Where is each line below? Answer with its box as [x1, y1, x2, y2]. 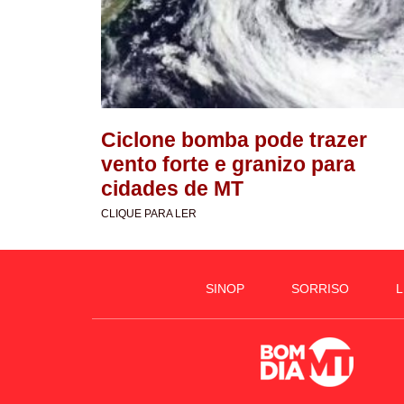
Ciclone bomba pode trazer [101, 128, 367, 152]
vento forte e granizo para [101, 152, 355, 177]
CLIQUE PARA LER [101, 207, 197, 221]
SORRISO [290, 281, 349, 297]
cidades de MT [101, 177, 243, 201]
